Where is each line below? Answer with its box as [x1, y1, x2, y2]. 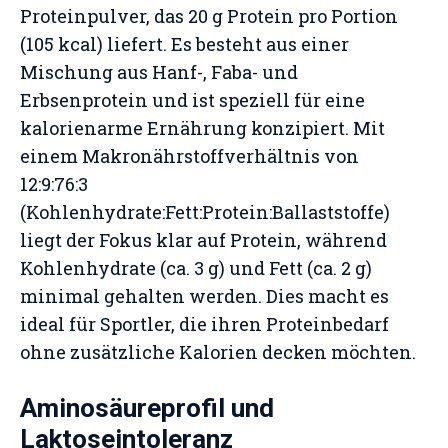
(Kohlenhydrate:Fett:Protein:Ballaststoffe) [20, 200, 390, 224]
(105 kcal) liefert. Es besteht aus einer [20, 32, 349, 56]
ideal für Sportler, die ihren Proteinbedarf [20, 312, 389, 336]
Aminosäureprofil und [20, 393, 274, 423]
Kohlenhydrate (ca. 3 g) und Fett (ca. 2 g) [20, 256, 372, 280]
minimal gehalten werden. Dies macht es [20, 284, 389, 308]
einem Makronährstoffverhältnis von [20, 144, 359, 168]
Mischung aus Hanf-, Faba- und [20, 60, 298, 84]
